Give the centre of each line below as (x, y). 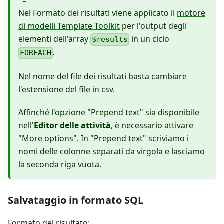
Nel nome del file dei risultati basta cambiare (103, 76)
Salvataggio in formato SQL (76, 200)
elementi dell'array (54, 39)
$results (110, 40)
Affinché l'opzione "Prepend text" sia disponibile (109, 112)
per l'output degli (153, 26)
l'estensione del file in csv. (67, 89)
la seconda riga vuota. (60, 164)
